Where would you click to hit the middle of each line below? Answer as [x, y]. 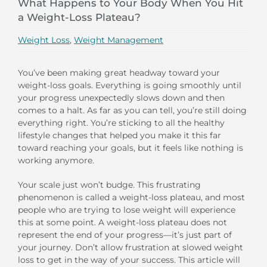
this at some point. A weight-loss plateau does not [122, 222]
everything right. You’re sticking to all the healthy [121, 122]
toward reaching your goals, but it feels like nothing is [131, 148]
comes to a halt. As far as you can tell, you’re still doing [132, 110]
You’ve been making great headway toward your [119, 72]
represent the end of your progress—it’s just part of [125, 235]
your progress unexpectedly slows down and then [121, 97]
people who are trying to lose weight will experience [127, 209]
